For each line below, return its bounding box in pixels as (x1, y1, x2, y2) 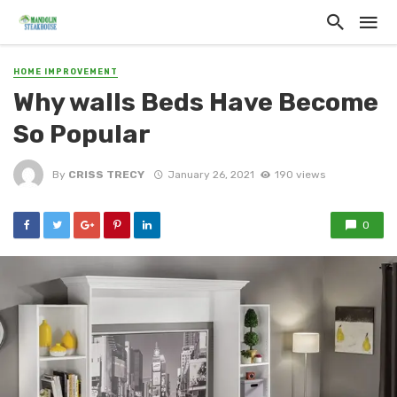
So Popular (13, 119, 151, 150)
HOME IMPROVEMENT (13, 67, 118, 76)
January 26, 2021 (167, 167, 254, 181)
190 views (274, 167, 325, 181)
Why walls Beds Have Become (13, 87, 378, 118)
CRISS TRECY (68, 167, 144, 181)
